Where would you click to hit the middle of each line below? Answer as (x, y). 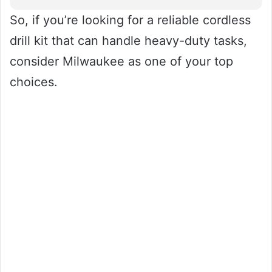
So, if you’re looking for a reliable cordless (130, 20)
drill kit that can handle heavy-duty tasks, (128, 41)
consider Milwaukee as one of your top (121, 62)
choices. (34, 82)
